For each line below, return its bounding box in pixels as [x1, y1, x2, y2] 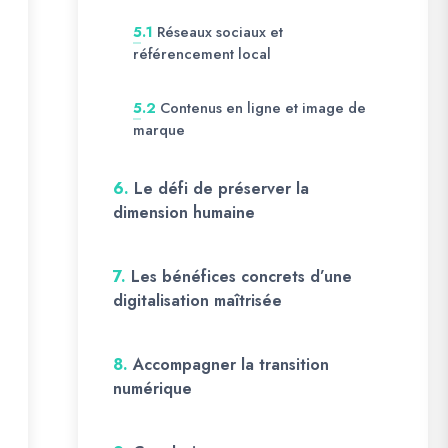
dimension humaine [113, 201, 255, 224]
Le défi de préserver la [134, 177, 309, 200]
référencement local [133, 43, 271, 65]
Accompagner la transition [133, 353, 329, 376]
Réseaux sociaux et [157, 21, 283, 43]
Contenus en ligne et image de [160, 97, 366, 119]
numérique [113, 377, 192, 400]
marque [133, 119, 185, 141]
